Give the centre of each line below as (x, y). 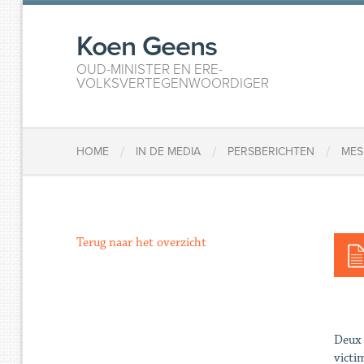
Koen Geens (147, 47)
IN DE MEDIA (169, 152)
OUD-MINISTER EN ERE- (150, 69)
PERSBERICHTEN (271, 152)
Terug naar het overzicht (142, 243)
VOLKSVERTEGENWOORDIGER (173, 83)
